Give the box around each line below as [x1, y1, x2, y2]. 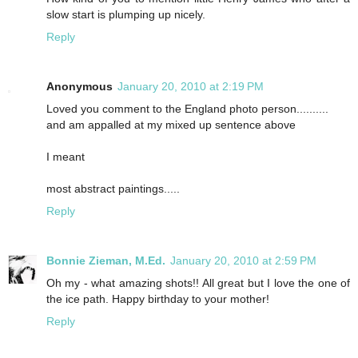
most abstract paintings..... [46, 181, 180, 195]
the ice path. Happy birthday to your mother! [46, 292, 269, 305]
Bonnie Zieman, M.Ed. [46, 253, 165, 267]
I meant [46, 149, 85, 163]
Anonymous [46, 79, 113, 93]
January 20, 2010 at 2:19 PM [117, 79, 264, 93]
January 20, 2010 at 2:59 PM [170, 253, 316, 267]
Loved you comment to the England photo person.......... [46, 101, 328, 115]
